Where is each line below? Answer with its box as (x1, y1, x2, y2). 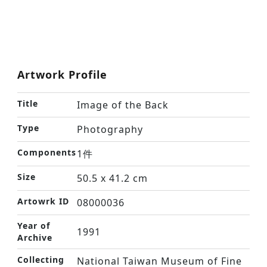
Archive (17, 232, 52, 243)
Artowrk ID (17, 195, 69, 207)
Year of (17, 220, 50, 231)
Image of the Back (77, 98, 169, 111)
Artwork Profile (17, 67, 107, 82)
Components (17, 147, 76, 158)
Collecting (17, 254, 64, 265)
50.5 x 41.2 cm (77, 172, 148, 185)
